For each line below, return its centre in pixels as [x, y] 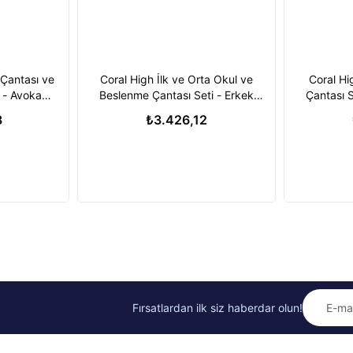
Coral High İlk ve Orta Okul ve [176, 79]
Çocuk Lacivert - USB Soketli [176, 111]
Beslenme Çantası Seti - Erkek [176, 95]
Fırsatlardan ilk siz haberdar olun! [217, 307]
